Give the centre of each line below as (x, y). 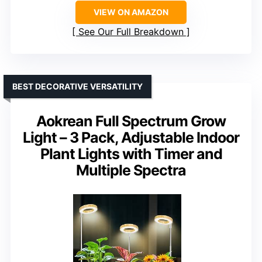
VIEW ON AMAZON (131, 12)
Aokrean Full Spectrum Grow (131, 121)
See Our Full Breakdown (131, 32)
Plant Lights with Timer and (131, 154)
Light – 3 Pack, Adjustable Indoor (131, 138)
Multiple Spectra (131, 170)
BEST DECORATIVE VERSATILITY (77, 87)
